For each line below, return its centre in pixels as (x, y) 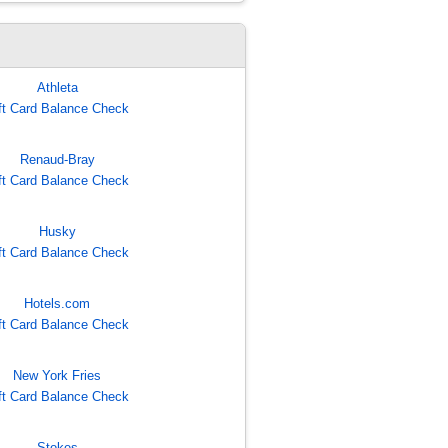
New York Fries (57, 376)
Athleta (57, 88)
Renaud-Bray (57, 160)
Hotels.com (57, 304)
